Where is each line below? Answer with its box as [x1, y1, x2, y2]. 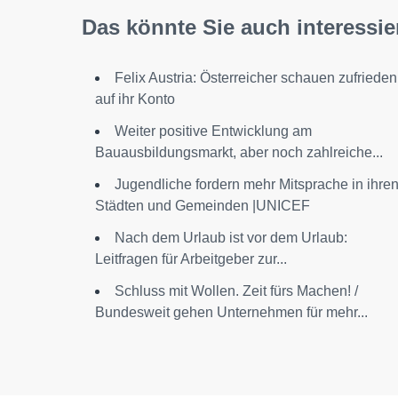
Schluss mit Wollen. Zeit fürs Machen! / [115, 283, 358, 298]
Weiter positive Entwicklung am [115, 123, 312, 139]
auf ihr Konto [95, 91, 175, 107]
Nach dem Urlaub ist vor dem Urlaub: [115, 229, 347, 245]
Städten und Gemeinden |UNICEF [95, 197, 310, 213]
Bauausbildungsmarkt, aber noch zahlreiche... [95, 144, 383, 160]
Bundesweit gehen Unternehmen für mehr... [95, 304, 368, 320]
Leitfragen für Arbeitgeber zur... [95, 251, 287, 267]
